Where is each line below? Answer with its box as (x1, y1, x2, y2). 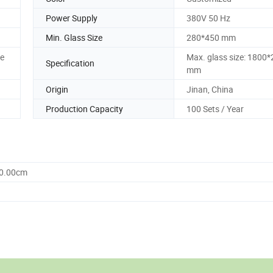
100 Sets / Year (186, 102, 244, 115)
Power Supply (46, 12, 97, 24)
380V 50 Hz (186, 12, 230, 24)
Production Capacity (46, 102, 123, 115)
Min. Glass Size (46, 31, 102, 43)
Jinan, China (186, 83, 233, 95)
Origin (46, 83, 68, 95)
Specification (46, 57, 94, 69)
